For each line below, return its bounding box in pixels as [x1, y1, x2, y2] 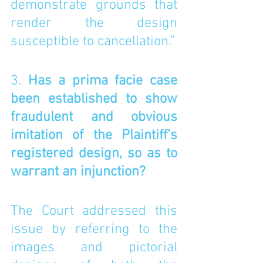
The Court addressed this [11, 203, 177, 220]
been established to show [11, 91, 177, 107]
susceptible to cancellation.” [11, 33, 175, 50]
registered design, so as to [11, 146, 177, 162]
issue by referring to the [11, 221, 177, 238]
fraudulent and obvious [11, 109, 177, 126]
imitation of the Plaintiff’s [11, 127, 177, 144]
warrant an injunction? [11, 164, 149, 180]
